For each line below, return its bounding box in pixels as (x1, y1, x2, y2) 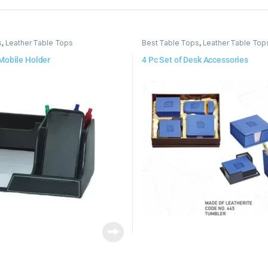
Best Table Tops (141, 38, 199, 48)
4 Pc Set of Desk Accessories (141, 54, 249, 65)
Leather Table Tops (5, 38, 74, 48)
